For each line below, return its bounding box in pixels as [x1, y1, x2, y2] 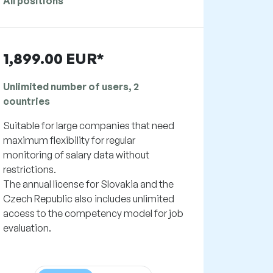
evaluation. [2, 222, 51, 235]
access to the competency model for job [2, 207, 183, 220]
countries [2, 95, 50, 108]
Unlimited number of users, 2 [2, 80, 139, 93]
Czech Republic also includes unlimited [2, 193, 174, 205]
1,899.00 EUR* [2, 49, 104, 68]
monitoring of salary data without [2, 149, 149, 161]
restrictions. [2, 163, 56, 176]
